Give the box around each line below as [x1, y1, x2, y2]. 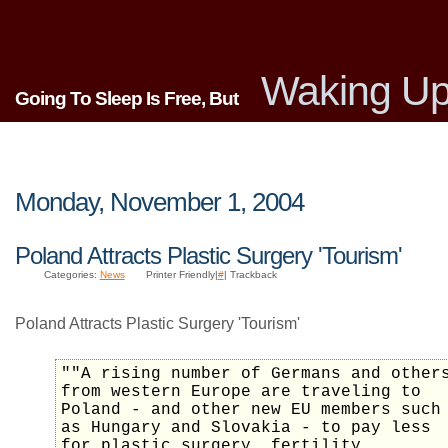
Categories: [43, 269, 100, 281]
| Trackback [223, 269, 277, 281]
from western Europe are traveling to [61, 383, 421, 402]
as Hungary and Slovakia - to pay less [61, 419, 431, 438]
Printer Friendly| [145, 269, 218, 281]
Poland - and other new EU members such [61, 401, 441, 420]
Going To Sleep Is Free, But [15, 87, 238, 109]
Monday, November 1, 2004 [15, 186, 304, 217]
